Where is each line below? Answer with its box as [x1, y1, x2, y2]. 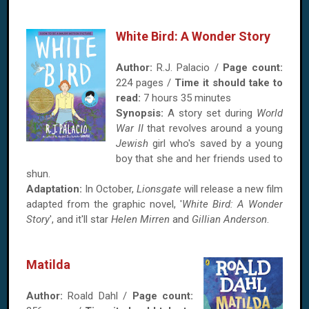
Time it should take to [175, 77, 283, 89]
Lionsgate [137, 183, 181, 195]
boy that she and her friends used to [116, 152, 283, 165]
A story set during [163, 107, 257, 119]
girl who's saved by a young [148, 137, 283, 150]
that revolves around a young [143, 122, 283, 134]
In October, [82, 183, 137, 195]
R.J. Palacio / [152, 61, 223, 74]
